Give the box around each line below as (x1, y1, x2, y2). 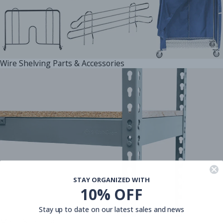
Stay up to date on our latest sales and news (38, 205, 185, 215)
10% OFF (80, 184, 143, 205)
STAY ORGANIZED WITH (73, 175, 150, 185)
